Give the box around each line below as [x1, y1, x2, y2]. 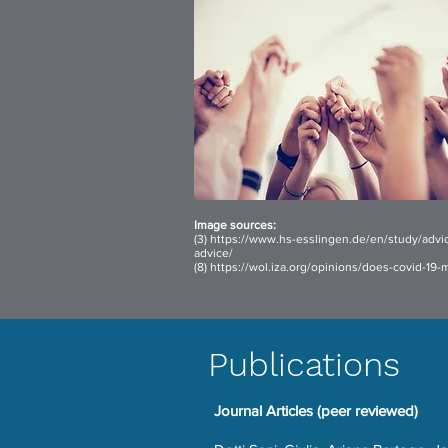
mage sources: [197, 218, 276, 232]
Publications [208, 344, 400, 384]
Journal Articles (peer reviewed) [214, 402, 418, 419]
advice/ [194, 246, 233, 260]
